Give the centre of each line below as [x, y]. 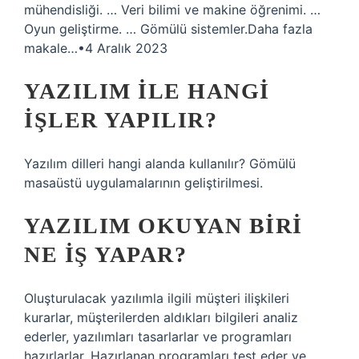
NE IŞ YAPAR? [105, 254]
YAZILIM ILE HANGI [147, 91]
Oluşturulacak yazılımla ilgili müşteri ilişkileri [157, 298]
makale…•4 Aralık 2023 [96, 48]
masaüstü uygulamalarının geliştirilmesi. [143, 183]
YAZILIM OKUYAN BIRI [163, 226]
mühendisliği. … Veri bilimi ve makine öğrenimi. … [172, 10]
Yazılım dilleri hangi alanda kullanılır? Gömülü [160, 163]
